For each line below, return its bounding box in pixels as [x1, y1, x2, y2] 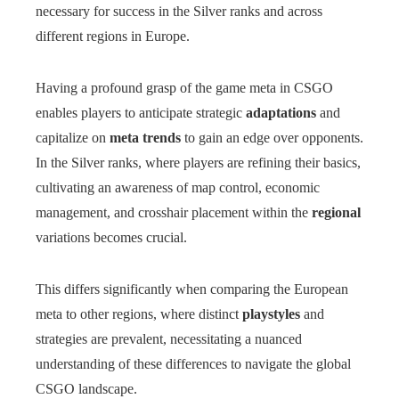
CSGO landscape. [36, 381, 137, 396]
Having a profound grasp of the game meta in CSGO [36, 80, 333, 95]
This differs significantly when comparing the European [36, 281, 348, 297]
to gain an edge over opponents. [181, 130, 363, 145]
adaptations [246, 105, 316, 120]
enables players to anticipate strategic [36, 105, 246, 120]
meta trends [110, 130, 181, 145]
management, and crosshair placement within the [36, 205, 312, 220]
